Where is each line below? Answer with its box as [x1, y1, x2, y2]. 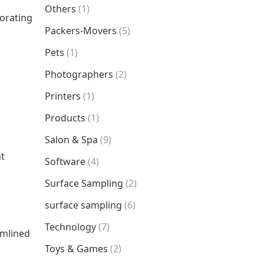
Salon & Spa [45, 133, 98, 146]
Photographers [45, 68, 113, 81]
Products [45, 111, 85, 124]
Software [45, 155, 85, 168]
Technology [45, 220, 96, 233]
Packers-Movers [45, 24, 117, 37]
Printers [45, 90, 81, 103]
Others [45, 2, 76, 15]
